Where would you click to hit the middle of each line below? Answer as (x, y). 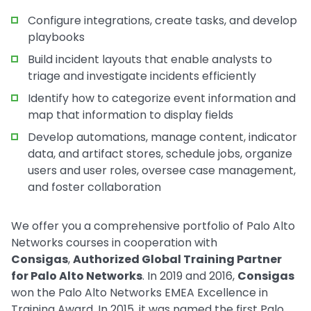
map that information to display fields (131, 115)
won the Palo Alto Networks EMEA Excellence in (140, 293)
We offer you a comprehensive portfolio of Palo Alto (153, 226)
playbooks (56, 37)
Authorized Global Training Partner (177, 259)
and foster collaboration (94, 187)
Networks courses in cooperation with (114, 243)
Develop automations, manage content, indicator (162, 137)
